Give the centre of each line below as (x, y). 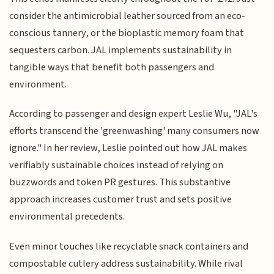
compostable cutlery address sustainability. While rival (126, 263)
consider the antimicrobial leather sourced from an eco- (128, 16)
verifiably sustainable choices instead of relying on (117, 165)
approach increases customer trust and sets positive (121, 200)
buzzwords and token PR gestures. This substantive (120, 183)
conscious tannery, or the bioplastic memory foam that (127, 33)
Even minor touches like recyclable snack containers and (129, 246)
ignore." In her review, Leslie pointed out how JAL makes (128, 148)
